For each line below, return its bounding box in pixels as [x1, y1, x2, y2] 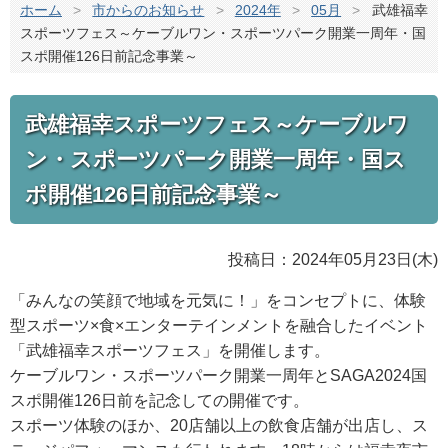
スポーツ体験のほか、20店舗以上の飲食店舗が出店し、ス [10, 416, 428, 434]
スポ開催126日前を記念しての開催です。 [10, 391, 309, 409]
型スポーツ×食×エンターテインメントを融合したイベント [10, 316, 428, 334]
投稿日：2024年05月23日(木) [228, 250, 438, 268]
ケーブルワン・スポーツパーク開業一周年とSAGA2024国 [10, 366, 427, 384]
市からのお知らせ [92, 2, 205, 19]
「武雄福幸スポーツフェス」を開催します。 [10, 341, 330, 359]
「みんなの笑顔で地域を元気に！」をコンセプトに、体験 [10, 291, 426, 309]
